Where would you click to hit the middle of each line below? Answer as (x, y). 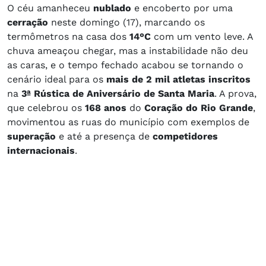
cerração (28, 22)
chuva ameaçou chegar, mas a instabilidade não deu (128, 50)
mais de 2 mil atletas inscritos (178, 79)
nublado (112, 8)
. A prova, (235, 93)
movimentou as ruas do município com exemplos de (128, 122)
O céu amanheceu (50, 8)
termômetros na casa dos (68, 36)
